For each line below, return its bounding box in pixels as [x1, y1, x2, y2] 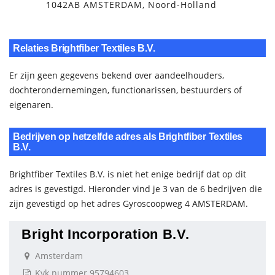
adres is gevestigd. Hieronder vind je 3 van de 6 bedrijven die [9, 183, 262, 195]
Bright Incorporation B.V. [21, 227, 190, 242]
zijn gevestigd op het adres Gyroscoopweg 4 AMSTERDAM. [9, 198, 248, 209]
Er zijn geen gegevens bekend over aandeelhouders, [9, 69, 224, 81]
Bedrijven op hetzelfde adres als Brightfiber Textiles [13, 131, 243, 142]
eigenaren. [9, 99, 53, 110]
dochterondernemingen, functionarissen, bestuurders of [9, 84, 242, 96]
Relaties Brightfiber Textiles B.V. [13, 43, 155, 53]
